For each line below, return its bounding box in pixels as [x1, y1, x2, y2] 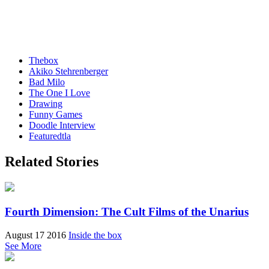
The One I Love [29, 88, 90, 98]
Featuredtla [29, 131, 71, 142]
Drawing [29, 98, 62, 109]
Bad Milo [29, 77, 65, 88]
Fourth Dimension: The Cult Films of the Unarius [5, 205, 249, 218]
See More [5, 240, 41, 251]
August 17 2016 [5, 229, 66, 240]
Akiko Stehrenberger [29, 66, 108, 77]
